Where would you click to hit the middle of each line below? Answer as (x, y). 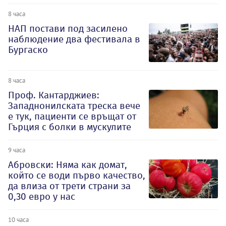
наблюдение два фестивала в (74, 39)
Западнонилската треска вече (74, 105)
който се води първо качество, (77, 175)
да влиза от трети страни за (69, 186)
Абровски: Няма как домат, (68, 164)
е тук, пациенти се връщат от (72, 116)
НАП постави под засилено (68, 29)
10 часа (18, 219)
